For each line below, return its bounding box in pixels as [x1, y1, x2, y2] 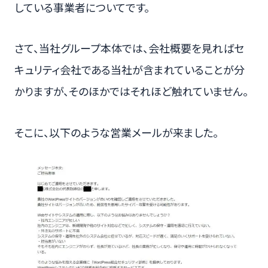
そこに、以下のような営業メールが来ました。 [14, 124, 218, 140]
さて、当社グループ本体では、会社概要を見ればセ [14, 40, 244, 56]
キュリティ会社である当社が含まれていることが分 [14, 62, 245, 78]
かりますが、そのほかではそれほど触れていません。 [14, 83, 248, 99]
